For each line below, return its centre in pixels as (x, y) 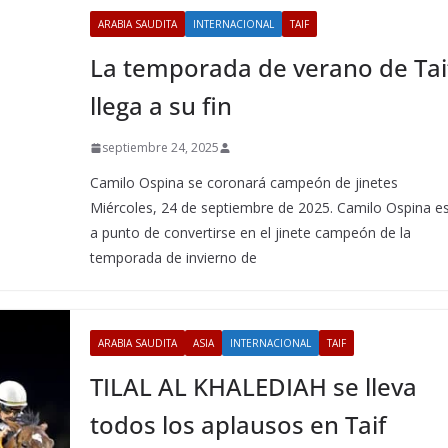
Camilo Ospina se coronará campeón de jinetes (244, 182)
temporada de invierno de (174, 257)
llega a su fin (161, 105)
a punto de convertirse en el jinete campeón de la (251, 232)
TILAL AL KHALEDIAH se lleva (254, 386)
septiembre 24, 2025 (161, 147)
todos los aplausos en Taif (238, 424)
